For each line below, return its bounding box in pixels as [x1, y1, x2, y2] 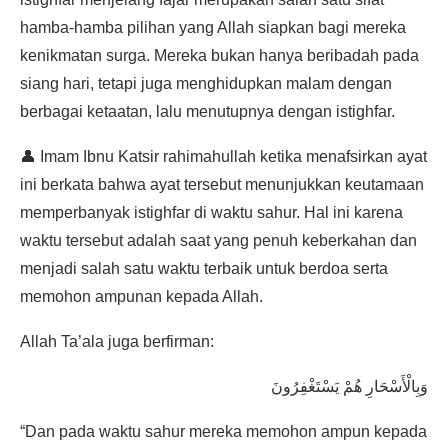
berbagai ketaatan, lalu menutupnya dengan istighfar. [20, 102, 395, 120]
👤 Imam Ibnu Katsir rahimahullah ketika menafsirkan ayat [20, 147, 427, 165]
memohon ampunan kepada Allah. [20, 287, 263, 305]
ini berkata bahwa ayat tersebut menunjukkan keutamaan [20, 175, 424, 193]
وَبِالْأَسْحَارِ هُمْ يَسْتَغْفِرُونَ [271, 377, 428, 395]
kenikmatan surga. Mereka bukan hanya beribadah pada [20, 46, 419, 64]
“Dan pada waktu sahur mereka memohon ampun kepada [20, 422, 427, 440]
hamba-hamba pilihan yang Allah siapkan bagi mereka [20, 18, 406, 36]
